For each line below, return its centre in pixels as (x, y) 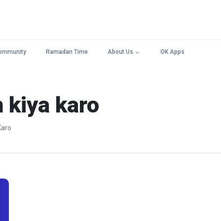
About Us (120, 52)
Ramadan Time (67, 52)
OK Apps (172, 52)
